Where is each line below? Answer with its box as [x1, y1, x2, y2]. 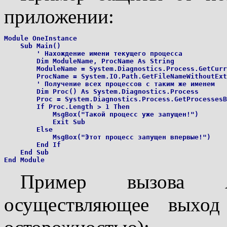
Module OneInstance [4, 34, 77, 42]
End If [4, 140, 61, 148]
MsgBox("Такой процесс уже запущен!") [4, 110, 199, 118]
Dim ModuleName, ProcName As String [4, 57, 174, 65]
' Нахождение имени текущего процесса [4, 49, 182, 57]
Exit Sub [4, 118, 85, 126]
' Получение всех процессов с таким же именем [4, 80, 215, 88]
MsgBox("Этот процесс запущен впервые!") [4, 133, 211, 141]
